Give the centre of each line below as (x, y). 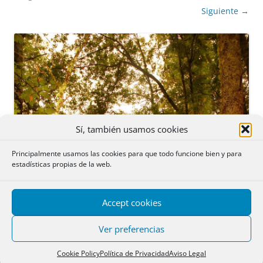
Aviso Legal (188, 253)
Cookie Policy (78, 253)
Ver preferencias (131, 229)
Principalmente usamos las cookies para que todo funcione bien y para (127, 154)
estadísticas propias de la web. (62, 164)
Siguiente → (225, 11)
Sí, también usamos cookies (131, 129)
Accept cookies (131, 202)
